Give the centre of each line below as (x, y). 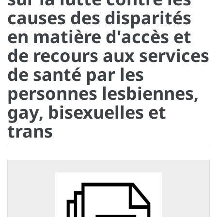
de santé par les (76, 74)
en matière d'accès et (99, 36)
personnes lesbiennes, (103, 93)
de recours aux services (108, 55)
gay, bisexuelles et (87, 112)
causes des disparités (99, 17)
